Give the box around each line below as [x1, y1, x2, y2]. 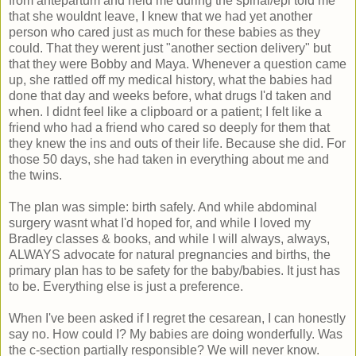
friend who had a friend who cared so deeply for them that [9, 120, 330, 134]
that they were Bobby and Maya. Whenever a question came [9, 56, 346, 71]
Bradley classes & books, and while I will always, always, [9, 231, 330, 246]
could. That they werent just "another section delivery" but [9, 41, 331, 55]
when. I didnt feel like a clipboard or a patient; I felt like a [9, 104, 322, 118]
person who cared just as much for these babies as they [9, 25, 320, 39]
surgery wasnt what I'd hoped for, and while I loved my [9, 215, 311, 230]
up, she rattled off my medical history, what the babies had [9, 72, 332, 87]
